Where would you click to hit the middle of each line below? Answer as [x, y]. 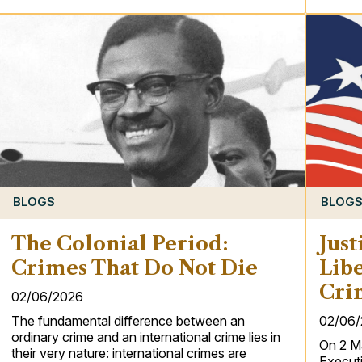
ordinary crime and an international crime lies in [145, 337]
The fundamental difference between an [128, 321]
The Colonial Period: [120, 244]
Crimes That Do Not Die [134, 268]
